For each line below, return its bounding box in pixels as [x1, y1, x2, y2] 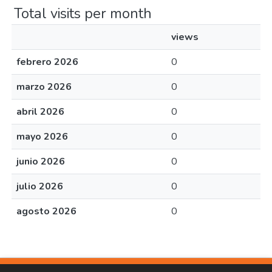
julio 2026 [16, 180, 63, 193]
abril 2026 [16, 105, 64, 118]
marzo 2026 [16, 80, 72, 93]
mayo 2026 [16, 130, 68, 143]
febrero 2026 [16, 55, 78, 69]
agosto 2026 [16, 205, 76, 218]
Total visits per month [14, 4, 152, 23]
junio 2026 [16, 155, 65, 168]
